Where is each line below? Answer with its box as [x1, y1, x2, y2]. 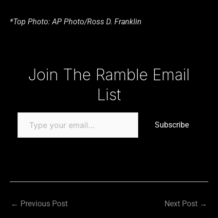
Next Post [164, 199, 200, 209]
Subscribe [155, 120, 189, 130]
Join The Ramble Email [28, 65, 190, 85]
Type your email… [17, 59, 41, 69]
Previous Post [18, 199, 68, 209]
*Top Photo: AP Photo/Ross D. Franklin [10, 17, 142, 26]
